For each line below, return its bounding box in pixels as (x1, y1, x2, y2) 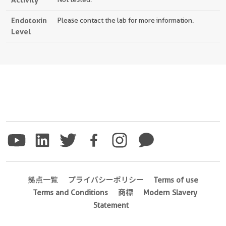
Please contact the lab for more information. (57, 16, 194, 24)
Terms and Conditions (33, 188, 108, 197)
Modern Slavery (143, 188, 197, 197)
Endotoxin (11, 16, 47, 25)
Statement (93, 201, 129, 210)
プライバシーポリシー (68, 176, 144, 185)
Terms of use (154, 176, 198, 185)
